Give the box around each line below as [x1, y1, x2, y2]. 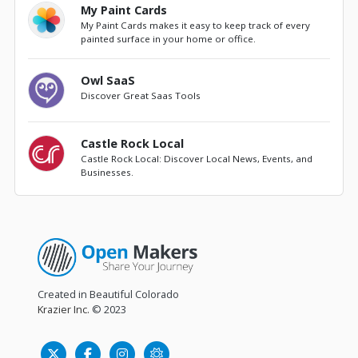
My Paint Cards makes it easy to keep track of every [81, 18, 311, 31]
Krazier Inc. [38, 302, 90, 317]
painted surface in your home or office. [81, 32, 257, 45]
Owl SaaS [81, 72, 136, 88]
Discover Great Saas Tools [81, 89, 201, 101]
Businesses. [81, 166, 134, 179]
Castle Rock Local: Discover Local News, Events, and [81, 153, 313, 165]
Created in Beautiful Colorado [38, 287, 180, 302]
